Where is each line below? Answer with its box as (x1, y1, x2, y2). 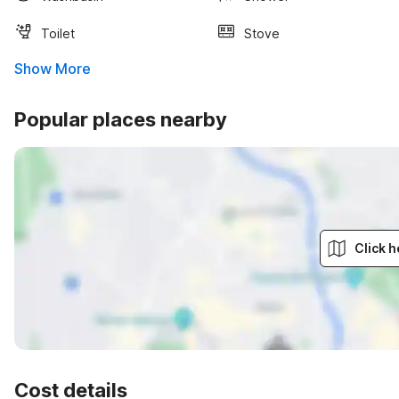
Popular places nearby (14, 108, 227, 131)
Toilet (41, 25, 75, 41)
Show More (14, 60, 91, 77)
